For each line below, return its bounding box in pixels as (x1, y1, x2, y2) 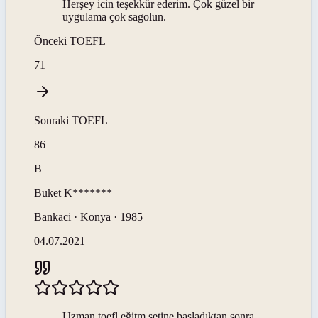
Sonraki (34, 114, 72, 126)
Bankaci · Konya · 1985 (34, 210, 143, 223)
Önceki (34, 34, 70, 47)
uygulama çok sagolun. (62, 10, 166, 23)
